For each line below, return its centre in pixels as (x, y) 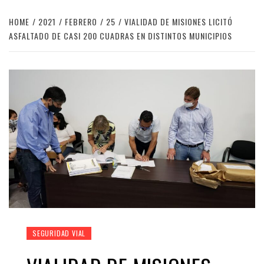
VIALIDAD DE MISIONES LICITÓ (179, 22)
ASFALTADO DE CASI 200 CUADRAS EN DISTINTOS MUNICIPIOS (121, 36)
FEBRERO (81, 22)
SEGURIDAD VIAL (59, 233)
